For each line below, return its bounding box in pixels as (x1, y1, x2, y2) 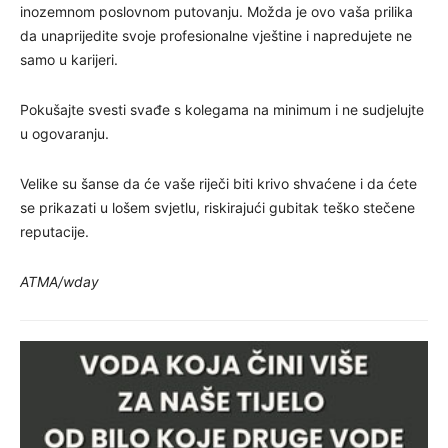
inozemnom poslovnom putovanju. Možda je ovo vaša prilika (20, 2, 413, 20)
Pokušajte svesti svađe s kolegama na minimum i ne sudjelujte (20, 100, 424, 118)
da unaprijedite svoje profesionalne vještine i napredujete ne (20, 26, 412, 44)
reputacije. (20, 222, 89, 240)
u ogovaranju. (20, 124, 109, 142)
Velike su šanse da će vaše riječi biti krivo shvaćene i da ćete (20, 174, 417, 192)
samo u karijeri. (20, 50, 118, 68)
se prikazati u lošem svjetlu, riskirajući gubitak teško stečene (20, 198, 415, 216)
